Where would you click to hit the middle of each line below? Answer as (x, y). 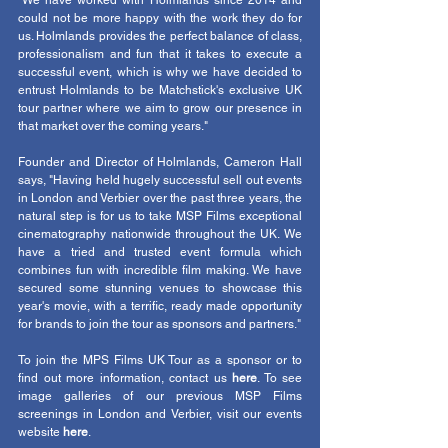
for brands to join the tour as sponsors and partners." (159, 324)
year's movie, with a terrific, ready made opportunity (160, 306)
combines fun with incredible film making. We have (160, 270)
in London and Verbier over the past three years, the (160, 198)
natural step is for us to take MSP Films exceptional (160, 216)
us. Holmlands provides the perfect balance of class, (160, 36)
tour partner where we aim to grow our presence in (160, 108)
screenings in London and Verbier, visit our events (160, 414)
